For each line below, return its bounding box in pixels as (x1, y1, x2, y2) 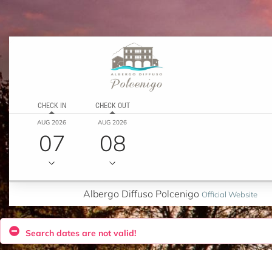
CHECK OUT (95, 100, 130, 110)
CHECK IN (37, 100, 66, 110)
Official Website (202, 188, 257, 199)
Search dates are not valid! (25, 227, 136, 239)
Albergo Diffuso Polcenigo (83, 186, 199, 200)
